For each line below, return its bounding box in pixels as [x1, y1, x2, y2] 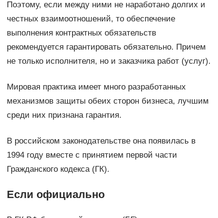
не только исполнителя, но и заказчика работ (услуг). [6, 56, 211, 66]
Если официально [6, 188, 105, 201]
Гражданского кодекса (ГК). [6, 164, 109, 174]
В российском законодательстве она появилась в [6, 136, 196, 146]
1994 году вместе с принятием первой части [6, 150, 177, 160]
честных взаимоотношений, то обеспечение [6, 14, 175, 24]
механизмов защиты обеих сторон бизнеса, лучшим [6, 96, 209, 106]
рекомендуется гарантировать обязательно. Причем [6, 42, 206, 52]
